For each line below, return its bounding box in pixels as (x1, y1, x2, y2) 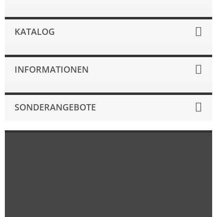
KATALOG (15, 26, 55, 37)
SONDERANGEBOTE (15, 101, 96, 113)
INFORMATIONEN (15, 63, 89, 75)
